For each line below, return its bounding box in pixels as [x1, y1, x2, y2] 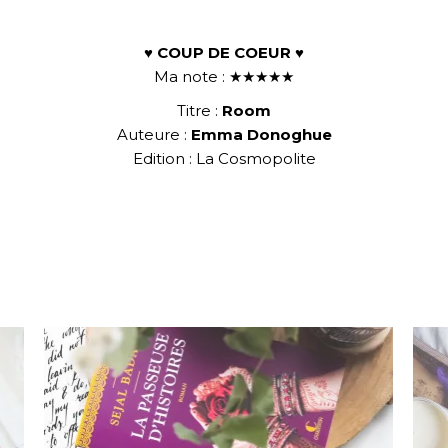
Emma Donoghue [190, 125, 332, 144]
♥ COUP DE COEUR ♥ [144, 43, 304, 62]
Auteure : [116, 125, 191, 144]
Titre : [177, 101, 222, 120]
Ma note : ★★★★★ [154, 67, 294, 86]
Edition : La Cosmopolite [132, 149, 316, 168]
